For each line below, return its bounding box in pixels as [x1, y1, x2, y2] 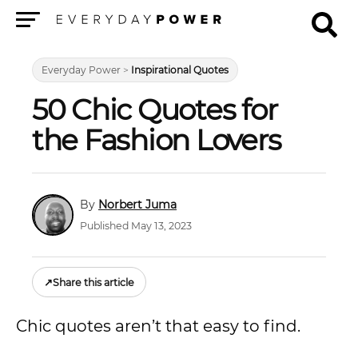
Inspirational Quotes [131, 64, 229, 76]
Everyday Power [42, 64, 121, 76]
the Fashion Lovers [32, 122, 281, 157]
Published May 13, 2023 [80, 220, 192, 233]
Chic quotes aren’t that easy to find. [16, 316, 300, 336]
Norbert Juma [98, 197, 177, 212]
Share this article [53, 276, 134, 288]
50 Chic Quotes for [32, 92, 277, 127]
